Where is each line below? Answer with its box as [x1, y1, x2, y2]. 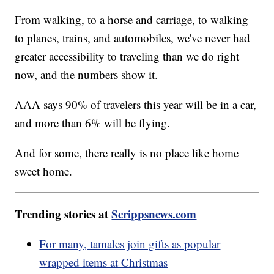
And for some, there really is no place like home [15, 144, 239, 160]
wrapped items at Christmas [39, 254, 168, 270]
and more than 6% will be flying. [15, 114, 174, 130]
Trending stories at [15, 205, 112, 222]
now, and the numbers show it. [15, 66, 162, 82]
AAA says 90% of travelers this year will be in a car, [15, 96, 257, 112]
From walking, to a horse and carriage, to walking [15, 11, 249, 27]
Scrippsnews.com [111, 205, 197, 222]
